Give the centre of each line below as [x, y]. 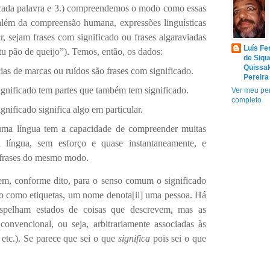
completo [246, 100]
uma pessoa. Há [174, 195]
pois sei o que [178, 238]
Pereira [256, 77]
